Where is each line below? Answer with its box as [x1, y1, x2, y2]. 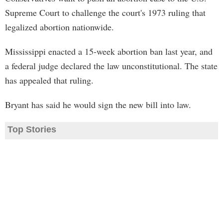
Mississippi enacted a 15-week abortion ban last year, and [5, 45, 213, 57]
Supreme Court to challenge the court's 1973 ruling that [5, 6, 206, 18]
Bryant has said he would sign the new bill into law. [5, 99, 191, 111]
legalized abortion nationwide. [5, 21, 114, 33]
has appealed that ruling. [5, 74, 94, 86]
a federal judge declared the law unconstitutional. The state [5, 60, 218, 72]
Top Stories [7, 124, 56, 134]
